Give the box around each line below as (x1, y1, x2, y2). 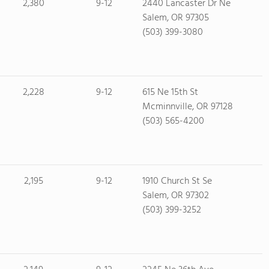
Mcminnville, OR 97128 (142, 99, 233, 115)
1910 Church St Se (142, 174, 212, 189)
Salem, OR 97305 (142, 10, 209, 26)
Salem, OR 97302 (142, 188, 209, 204)
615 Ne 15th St (142, 85, 198, 100)
